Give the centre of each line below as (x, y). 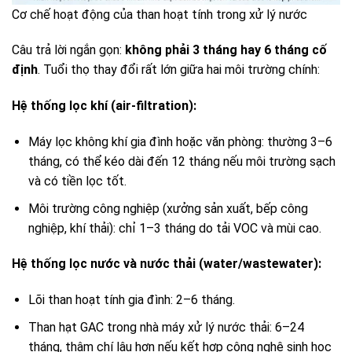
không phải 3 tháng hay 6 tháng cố (226, 50)
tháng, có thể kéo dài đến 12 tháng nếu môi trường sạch (181, 161)
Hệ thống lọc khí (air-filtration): (104, 106)
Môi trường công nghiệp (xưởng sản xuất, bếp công (168, 208)
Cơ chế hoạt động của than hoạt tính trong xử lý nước (159, 14)
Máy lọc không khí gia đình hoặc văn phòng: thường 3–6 (180, 141)
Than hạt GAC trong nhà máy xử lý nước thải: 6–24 (166, 327)
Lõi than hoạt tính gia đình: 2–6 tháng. (131, 300)
